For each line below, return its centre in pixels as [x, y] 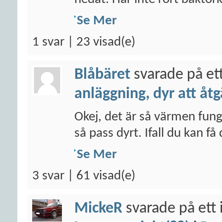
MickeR [98, 209]
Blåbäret [102, 75]
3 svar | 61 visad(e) [84, 176]
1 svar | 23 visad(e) [84, 42]
